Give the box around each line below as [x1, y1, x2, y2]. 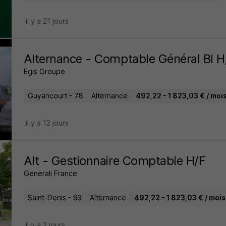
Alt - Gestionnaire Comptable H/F [23, 153, 206, 168]
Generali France [23, 169, 77, 178]
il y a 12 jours [25, 119, 69, 127]
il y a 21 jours [25, 17, 69, 25]
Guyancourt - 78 [27, 91, 83, 100]
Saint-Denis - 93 [27, 193, 82, 202]
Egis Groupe [23, 67, 65, 76]
